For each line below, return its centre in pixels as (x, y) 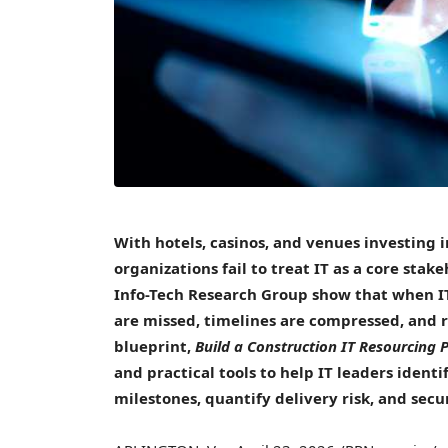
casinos (237, 241)
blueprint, (154, 345)
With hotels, (162, 241)
